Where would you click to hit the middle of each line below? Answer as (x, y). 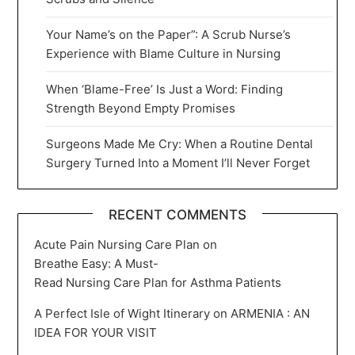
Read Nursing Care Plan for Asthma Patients (158, 283)
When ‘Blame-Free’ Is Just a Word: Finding (165, 90)
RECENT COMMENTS (177, 215)
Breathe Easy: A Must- (97, 264)
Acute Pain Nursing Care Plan (117, 245)
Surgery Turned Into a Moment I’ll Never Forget (178, 163)
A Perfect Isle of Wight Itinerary (122, 314)
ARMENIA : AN (271, 314)
